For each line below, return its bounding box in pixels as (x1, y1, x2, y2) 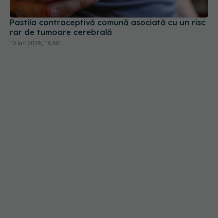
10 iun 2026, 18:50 (10, 39, 60, 47)
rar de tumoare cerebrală (10, 27, 112, 37)
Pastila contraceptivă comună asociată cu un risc (10, 17, 205, 27)
